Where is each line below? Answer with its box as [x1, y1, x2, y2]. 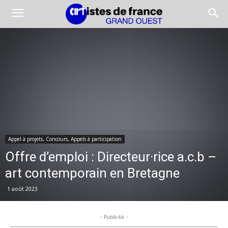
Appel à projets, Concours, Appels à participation [8, 135, 122, 142]
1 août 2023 [7, 185, 38, 192]
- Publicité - [100, 214, 128, 220]
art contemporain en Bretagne [5, 165, 180, 181]
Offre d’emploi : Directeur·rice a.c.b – [5, 149, 216, 164]
